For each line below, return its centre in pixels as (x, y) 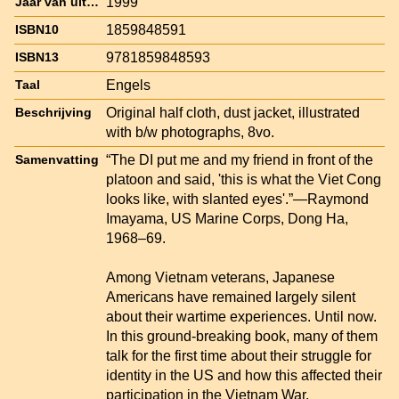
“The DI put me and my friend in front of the (240, 159)
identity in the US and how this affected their (244, 375)
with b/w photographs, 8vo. (190, 132)
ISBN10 (37, 29)
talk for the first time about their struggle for (239, 355)
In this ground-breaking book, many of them (242, 336)
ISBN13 (37, 57)
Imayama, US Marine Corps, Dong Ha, (227, 218)
